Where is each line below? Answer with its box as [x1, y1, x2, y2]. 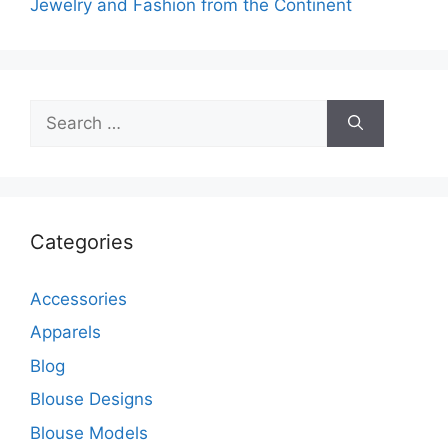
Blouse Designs [30, 389, 153, 410]
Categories [30, 229, 133, 254]
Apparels [30, 322, 101, 343]
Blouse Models [30, 422, 148, 443]
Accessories [30, 288, 127, 309]
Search [29, 100, 85, 121]
